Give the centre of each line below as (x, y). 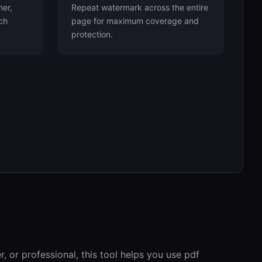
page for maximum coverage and (135, 21)
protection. (92, 34)
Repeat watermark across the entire (139, 7)
